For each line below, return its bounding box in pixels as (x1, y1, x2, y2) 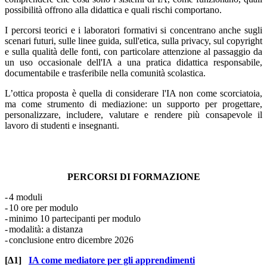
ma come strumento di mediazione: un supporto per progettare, (5, 99, 262, 110)
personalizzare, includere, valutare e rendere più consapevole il (5, 110, 262, 120)
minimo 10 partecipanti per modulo (9, 213, 141, 224)
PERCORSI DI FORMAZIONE (67, 172, 200, 182)
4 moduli (9, 192, 42, 203)
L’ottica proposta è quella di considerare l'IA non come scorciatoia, (5, 88, 262, 99)
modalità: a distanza (9, 224, 85, 235)
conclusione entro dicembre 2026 (9, 235, 133, 246)
